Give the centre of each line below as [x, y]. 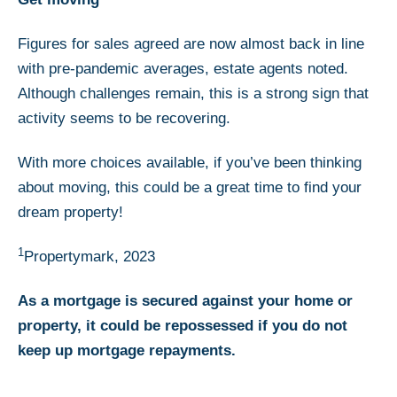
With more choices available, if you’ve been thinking [190, 162]
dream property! [73, 212]
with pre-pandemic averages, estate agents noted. [183, 68]
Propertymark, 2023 [92, 256]
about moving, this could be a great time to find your [190, 187]
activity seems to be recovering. [126, 118]
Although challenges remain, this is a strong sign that [193, 93]
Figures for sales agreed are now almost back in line [191, 43]
